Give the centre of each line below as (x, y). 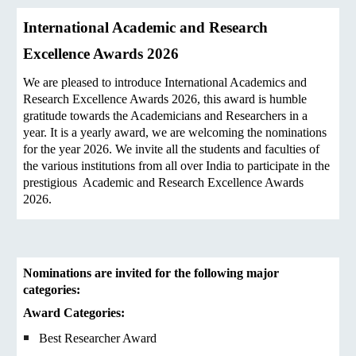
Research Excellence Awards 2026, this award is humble (165, 99)
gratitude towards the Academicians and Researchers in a (166, 116)
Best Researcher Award (98, 338)
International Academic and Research (146, 27)
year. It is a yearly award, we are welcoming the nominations (175, 132)
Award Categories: (74, 313)
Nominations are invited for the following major (151, 273)
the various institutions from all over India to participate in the (177, 166)
